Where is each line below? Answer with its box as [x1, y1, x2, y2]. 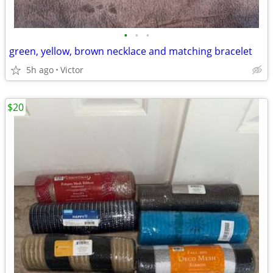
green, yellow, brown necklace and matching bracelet [9, 44, 252, 58]
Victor [60, 64, 83, 76]
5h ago [26, 64, 54, 76]
